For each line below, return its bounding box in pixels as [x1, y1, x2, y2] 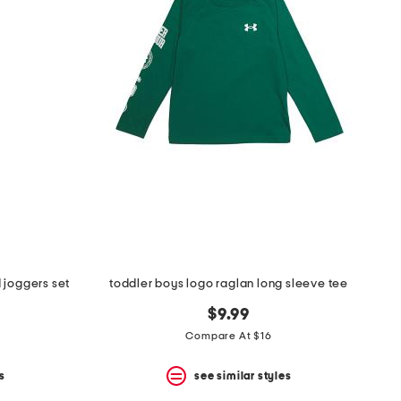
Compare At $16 [185, 330, 272, 342]
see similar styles [194, 370, 292, 381]
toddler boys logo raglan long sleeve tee [109, 277, 348, 291]
